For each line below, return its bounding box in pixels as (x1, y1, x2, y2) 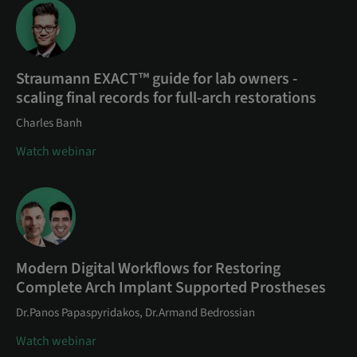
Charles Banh (16, 115, 82, 132)
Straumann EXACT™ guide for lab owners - (16, 68, 297, 91)
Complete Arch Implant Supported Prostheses (16, 277, 326, 300)
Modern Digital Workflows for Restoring (16, 257, 280, 280)
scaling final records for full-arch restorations (16, 87, 316, 110)
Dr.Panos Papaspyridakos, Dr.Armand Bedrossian (16, 304, 255, 322)
